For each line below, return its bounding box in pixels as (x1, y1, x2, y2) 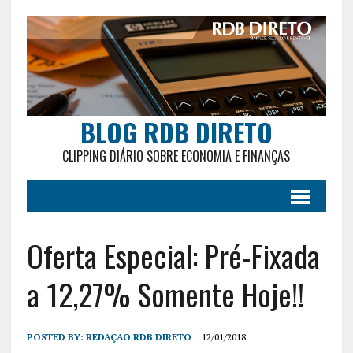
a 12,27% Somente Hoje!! (26, 271, 304, 316)
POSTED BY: (26, 330, 86, 343)
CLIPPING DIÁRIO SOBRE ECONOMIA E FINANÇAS (62, 146, 291, 165)
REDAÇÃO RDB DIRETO (85, 330, 191, 343)
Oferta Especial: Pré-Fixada (26, 232, 320, 277)
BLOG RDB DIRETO (80, 113, 273, 150)
